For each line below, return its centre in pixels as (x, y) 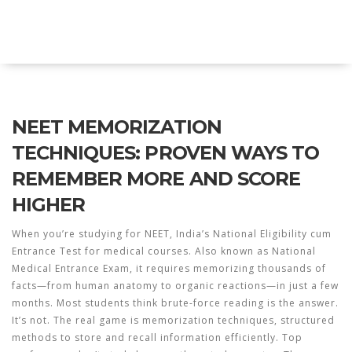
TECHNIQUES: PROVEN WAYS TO (166, 153)
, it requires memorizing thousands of (228, 268)
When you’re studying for (78, 234)
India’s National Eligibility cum (254, 234)
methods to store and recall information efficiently (144, 337)
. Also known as (230, 251)
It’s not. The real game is (77, 320)
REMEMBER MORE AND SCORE (156, 179)
